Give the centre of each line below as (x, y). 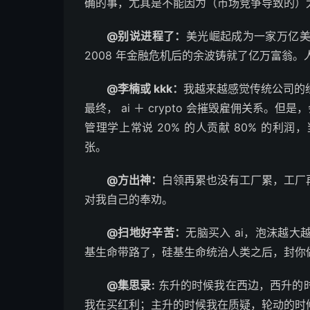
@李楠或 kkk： (145, 89)
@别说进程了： (146, 36)
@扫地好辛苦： (146, 232)
